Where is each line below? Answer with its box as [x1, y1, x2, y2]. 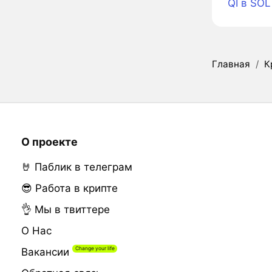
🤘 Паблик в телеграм [21, 160, 132, 173]
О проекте [21, 135, 78, 148]
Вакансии [21, 245, 69, 258]
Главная [212, 58, 250, 70]
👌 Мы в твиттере [21, 203, 110, 216]
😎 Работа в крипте [21, 182, 118, 194]
